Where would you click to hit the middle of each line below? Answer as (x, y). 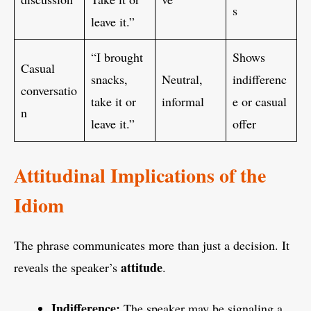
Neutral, (182, 79)
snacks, (109, 79)
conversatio (49, 91)
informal (183, 102)
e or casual (260, 102)
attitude (142, 268)
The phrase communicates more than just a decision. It (152, 245)
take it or (114, 102)
